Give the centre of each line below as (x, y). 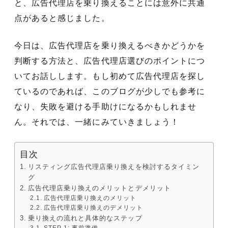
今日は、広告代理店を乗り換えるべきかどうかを (110, 45)
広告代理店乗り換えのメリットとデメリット (99, 188)
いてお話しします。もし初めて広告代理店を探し (110, 76)
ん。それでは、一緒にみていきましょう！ (97, 122)
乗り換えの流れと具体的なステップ (85, 218)
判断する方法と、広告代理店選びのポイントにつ (110, 61)
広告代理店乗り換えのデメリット (93, 207)
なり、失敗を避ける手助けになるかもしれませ (106, 106)
